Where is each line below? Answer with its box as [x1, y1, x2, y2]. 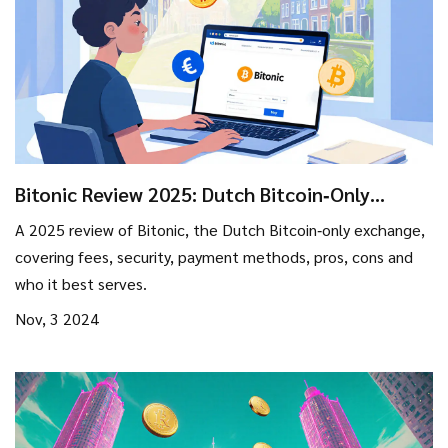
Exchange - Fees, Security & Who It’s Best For [15, 204, 427, 231]
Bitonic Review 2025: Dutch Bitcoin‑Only [15, 180, 370, 207]
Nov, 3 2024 [15, 307, 99, 329]
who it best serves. [15, 272, 147, 294]
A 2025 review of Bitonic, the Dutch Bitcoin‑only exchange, [15, 218, 425, 240]
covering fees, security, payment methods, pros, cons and [15, 245, 413, 267]
